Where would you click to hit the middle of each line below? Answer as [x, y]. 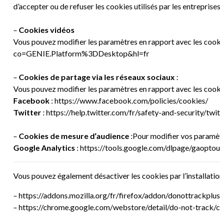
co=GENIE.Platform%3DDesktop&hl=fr [81, 53]
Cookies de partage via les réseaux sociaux [97, 77]
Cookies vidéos [47, 30]
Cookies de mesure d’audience [74, 136]
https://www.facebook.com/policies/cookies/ [131, 100]
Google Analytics [44, 148]
